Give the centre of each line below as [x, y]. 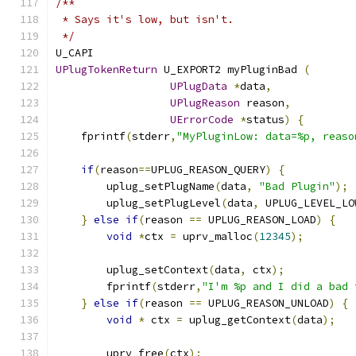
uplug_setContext [132, 270]
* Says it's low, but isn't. [145, 19]
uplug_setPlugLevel [138, 203]
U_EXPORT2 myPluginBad [230, 70]
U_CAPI [75, 53]
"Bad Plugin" [297, 186]
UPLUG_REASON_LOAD [259, 220]
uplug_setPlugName [135, 186]
